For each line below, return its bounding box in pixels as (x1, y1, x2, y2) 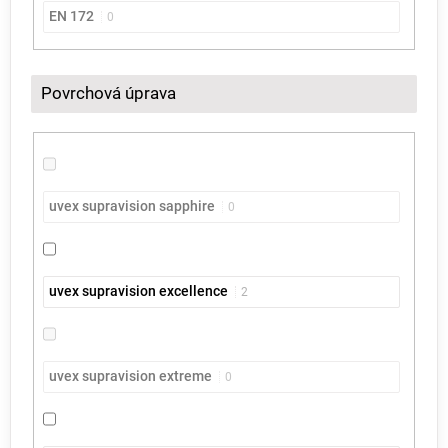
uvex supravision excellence (49, 283, 229, 300)
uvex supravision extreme (49, 368, 213, 385)
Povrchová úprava (41, 83, 176, 103)
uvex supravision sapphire (49, 198, 216, 215)
